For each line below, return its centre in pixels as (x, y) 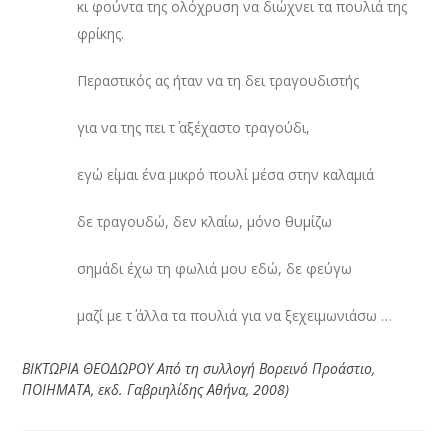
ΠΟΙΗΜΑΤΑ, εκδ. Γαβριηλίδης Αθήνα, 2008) (156, 389)
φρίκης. (101, 33)
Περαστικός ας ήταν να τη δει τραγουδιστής (218, 80)
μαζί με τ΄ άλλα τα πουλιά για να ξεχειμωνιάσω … (235, 315)
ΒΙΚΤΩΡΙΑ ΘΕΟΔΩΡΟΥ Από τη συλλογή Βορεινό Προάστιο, (199, 368)
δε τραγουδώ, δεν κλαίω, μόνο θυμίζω (205, 221)
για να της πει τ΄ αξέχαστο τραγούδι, (194, 127)
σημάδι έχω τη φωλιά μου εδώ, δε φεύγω (215, 268)
